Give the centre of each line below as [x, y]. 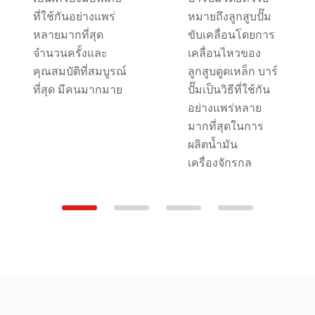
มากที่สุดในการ [225, 126]
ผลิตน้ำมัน [212, 144]
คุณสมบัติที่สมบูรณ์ [79, 71]
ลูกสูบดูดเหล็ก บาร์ [232, 71]
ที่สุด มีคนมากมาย [77, 89]
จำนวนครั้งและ [70, 53]
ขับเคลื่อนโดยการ [231, 34]
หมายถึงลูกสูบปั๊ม [229, 16]
